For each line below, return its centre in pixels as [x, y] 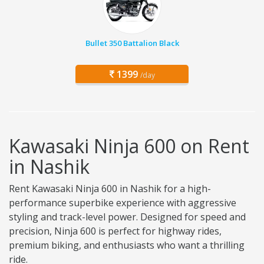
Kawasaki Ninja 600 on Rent [129, 146]
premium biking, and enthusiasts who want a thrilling [127, 245]
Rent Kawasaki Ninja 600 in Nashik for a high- [110, 189]
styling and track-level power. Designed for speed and [127, 217]
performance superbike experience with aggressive [123, 203]
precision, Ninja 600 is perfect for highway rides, [115, 231]
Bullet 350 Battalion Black [132, 43]
